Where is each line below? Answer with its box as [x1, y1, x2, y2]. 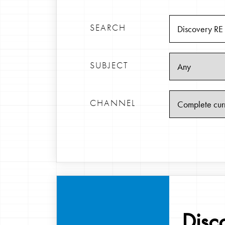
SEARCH [90, 22, 126, 33]
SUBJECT [90, 59, 129, 71]
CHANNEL [90, 97, 136, 108]
